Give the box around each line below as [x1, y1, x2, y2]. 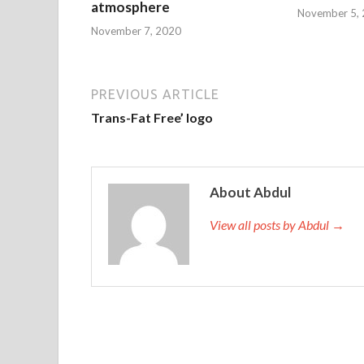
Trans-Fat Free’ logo [91, 109, 213, 125]
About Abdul [210, 183, 291, 201]
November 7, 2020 [91, 24, 181, 37]
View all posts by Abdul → [210, 216, 344, 232]
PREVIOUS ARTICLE [91, 86, 219, 102]
